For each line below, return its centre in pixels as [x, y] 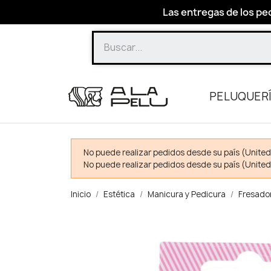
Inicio [81, 194]
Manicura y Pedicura [187, 194]
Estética [119, 194]
